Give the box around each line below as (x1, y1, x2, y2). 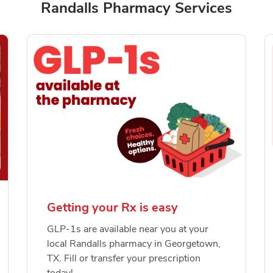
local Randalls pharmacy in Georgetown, (47, 237, 221, 251)
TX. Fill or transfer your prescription (47, 252, 200, 266)
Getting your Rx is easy (47, 199, 178, 216)
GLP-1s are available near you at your (47, 222, 208, 236)
